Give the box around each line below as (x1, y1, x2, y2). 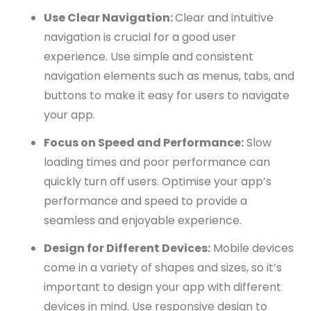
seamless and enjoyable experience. (44, 212, 242, 229)
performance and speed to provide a (44, 193, 247, 210)
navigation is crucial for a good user (44, 29, 236, 46)
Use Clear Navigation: (44, 10, 175, 26)
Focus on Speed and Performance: (44, 135, 244, 151)
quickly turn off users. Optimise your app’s (44, 174, 271, 190)
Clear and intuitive (175, 10, 274, 26)
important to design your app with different (44, 279, 281, 296)
